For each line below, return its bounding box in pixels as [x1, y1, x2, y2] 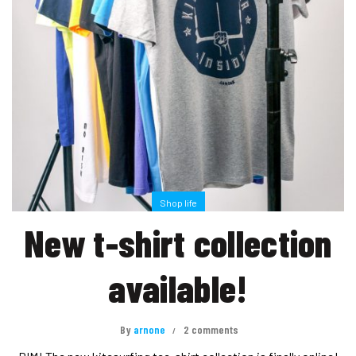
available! [108, 265, 248, 311]
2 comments [183, 323, 238, 337]
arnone [133, 323, 165, 337]
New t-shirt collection [24, 219, 332, 266]
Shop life [159, 197, 197, 209]
